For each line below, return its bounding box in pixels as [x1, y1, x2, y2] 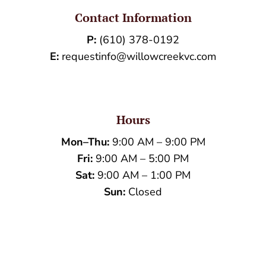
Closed [125, 184, 162, 199]
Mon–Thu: [61, 134, 109, 149]
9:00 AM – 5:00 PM [93, 151, 189, 166]
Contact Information [74, 9, 192, 26]
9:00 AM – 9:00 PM [109, 134, 205, 149]
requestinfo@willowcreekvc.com [62, 49, 216, 64]
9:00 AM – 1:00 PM [94, 167, 191, 182]
